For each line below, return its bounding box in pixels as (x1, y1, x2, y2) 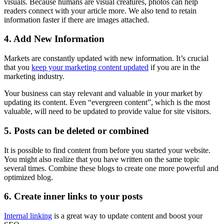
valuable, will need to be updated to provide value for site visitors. (4, 107, 211, 116)
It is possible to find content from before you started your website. (4, 145, 210, 154)
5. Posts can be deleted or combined (4, 125, 149, 136)
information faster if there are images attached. (4, 15, 149, 24)
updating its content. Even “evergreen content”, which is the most (4, 98, 210, 107)
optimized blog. (4, 172, 53, 181)
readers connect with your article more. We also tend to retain (4, 6, 196, 15)
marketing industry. (4, 72, 64, 81)
